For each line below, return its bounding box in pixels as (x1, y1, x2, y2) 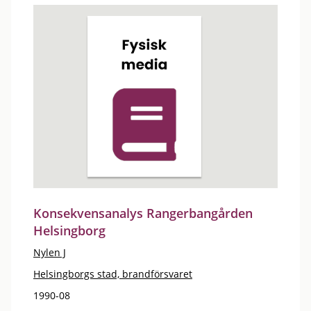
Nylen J (33, 245, 66, 259)
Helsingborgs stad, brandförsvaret (33, 267, 192, 280)
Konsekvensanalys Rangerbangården (33, 204, 253, 221)
